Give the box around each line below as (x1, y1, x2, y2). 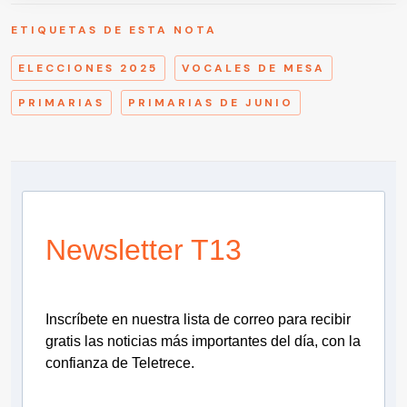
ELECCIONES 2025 (18, 60, 158, 75)
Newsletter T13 (45, 233, 242, 266)
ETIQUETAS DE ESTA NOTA (11, 22, 217, 37)
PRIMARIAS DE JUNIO (128, 94, 293, 110)
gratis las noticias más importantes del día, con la (45, 333, 361, 349)
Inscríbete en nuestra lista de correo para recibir (45, 311, 351, 327)
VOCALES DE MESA (182, 60, 325, 75)
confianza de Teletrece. (45, 354, 194, 371)
